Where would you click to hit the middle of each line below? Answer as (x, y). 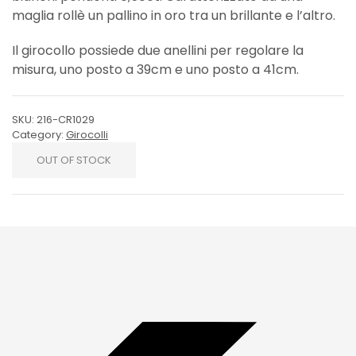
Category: (39, 135)
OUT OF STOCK (74, 160)
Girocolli (87, 135)
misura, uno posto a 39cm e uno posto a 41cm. (155, 70)
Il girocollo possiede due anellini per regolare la (158, 50)
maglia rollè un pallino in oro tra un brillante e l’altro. (174, 15)
